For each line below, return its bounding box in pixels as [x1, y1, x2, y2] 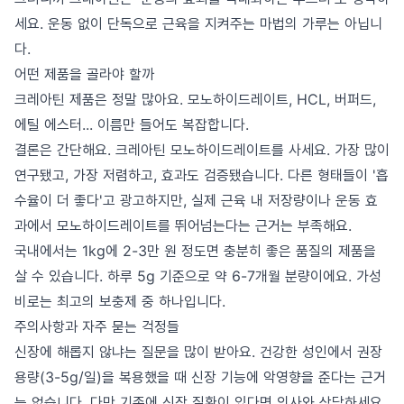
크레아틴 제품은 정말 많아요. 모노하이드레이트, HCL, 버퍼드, [14, 90, 376, 108]
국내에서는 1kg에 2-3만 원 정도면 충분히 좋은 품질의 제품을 [14, 242, 376, 260]
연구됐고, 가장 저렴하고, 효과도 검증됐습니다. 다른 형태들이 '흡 [14, 166, 389, 184]
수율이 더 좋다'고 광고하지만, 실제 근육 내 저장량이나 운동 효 [14, 191, 378, 209]
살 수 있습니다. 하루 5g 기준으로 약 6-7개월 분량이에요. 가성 [14, 267, 381, 285]
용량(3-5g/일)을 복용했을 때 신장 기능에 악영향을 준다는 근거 [14, 368, 386, 386]
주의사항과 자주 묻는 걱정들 [14, 317, 179, 335]
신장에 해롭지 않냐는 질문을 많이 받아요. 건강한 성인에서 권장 [14, 343, 382, 361]
